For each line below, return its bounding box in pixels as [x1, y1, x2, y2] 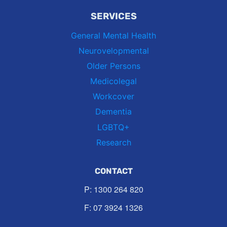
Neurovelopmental [78, 45, 149, 56]
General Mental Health [71, 30, 156, 41]
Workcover [93, 91, 134, 102]
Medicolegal [90, 76, 137, 87]
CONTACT [94, 166, 133, 176]
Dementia [95, 106, 132, 117]
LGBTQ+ [97, 122, 130, 132]
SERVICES [90, 10, 137, 22]
